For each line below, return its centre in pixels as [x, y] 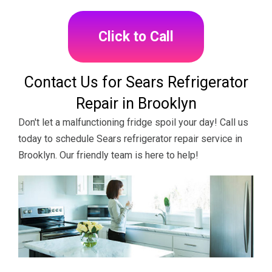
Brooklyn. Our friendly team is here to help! [108, 155]
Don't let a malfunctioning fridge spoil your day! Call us [133, 122]
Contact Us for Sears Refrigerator [136, 82]
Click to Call [136, 36]
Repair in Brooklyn [136, 103]
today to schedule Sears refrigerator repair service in [130, 138]
